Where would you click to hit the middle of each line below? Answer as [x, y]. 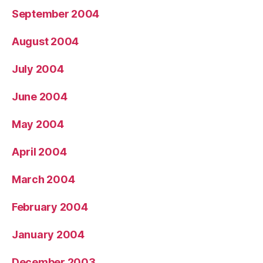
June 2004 [40, 96]
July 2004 [38, 69]
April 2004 [39, 151]
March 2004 [43, 179]
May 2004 [38, 124]
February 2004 [50, 207]
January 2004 [48, 234]
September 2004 [56, 14]
